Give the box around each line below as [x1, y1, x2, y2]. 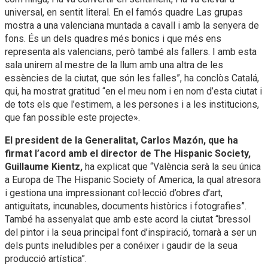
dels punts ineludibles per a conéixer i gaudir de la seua [5, 239, 237, 251]
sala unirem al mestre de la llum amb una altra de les [5, 59, 223, 71]
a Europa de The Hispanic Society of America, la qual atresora [5, 173, 261, 185]
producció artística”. [5, 252, 87, 264]
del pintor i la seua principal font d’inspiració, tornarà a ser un [5, 226, 257, 238]
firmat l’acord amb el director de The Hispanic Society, [5, 147, 251, 159]
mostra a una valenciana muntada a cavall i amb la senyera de [5, 19, 259, 31]
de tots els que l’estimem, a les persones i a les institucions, [5, 98, 259, 110]
